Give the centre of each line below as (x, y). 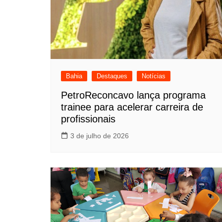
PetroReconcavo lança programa (133, 95)
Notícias (154, 76)
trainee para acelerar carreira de (132, 107)
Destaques (112, 76)
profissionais (88, 119)
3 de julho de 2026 (100, 136)
